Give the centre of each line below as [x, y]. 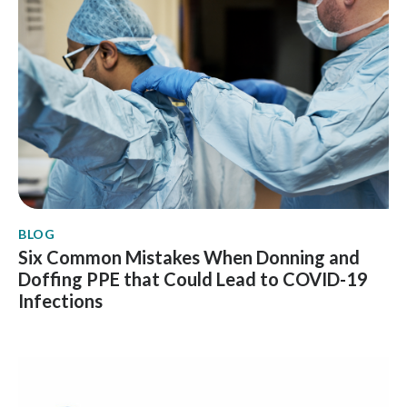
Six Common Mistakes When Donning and [189, 257]
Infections [60, 300]
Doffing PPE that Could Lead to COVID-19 [193, 278]
